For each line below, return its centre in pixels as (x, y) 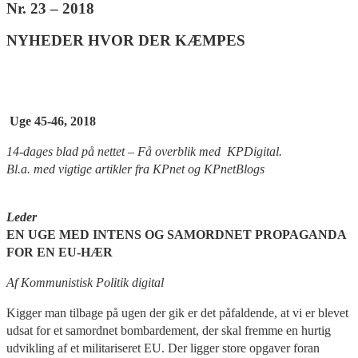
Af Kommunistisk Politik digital (85, 282)
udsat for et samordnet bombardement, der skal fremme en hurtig (169, 330)
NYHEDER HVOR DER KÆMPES (126, 41)
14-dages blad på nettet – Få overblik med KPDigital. (144, 151)
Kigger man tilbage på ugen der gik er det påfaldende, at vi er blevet (177, 312)
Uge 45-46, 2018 (51, 121)
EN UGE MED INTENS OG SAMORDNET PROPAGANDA (176, 234)
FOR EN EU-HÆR (60, 252)
